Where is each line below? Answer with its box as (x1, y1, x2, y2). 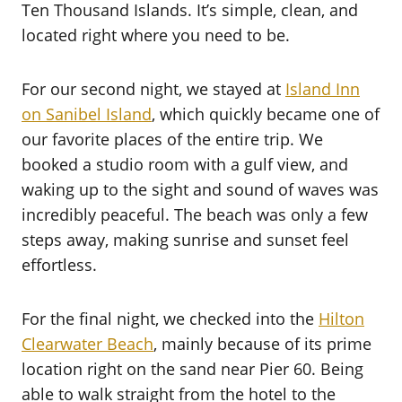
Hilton (319, 307, 364, 329)
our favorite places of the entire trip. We (22, 127, 323, 150)
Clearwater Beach (22, 332, 153, 354)
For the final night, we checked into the (22, 307, 319, 329)
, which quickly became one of (152, 102, 380, 125)
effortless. (22, 253, 97, 275)
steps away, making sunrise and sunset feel (22, 228, 349, 250)
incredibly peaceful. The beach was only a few (22, 203, 368, 225)
